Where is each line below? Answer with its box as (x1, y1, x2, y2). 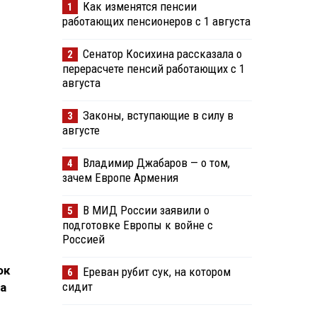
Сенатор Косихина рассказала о (82, 47, 242, 62)
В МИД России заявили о (82, 203, 209, 218)
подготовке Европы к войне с (62, 218, 213, 233)
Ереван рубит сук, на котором (82, 265, 231, 279)
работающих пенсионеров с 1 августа (62, 14, 250, 29)
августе (62, 123, 100, 138)
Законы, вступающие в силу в (82, 108, 234, 123)
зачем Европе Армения (62, 171, 178, 185)
